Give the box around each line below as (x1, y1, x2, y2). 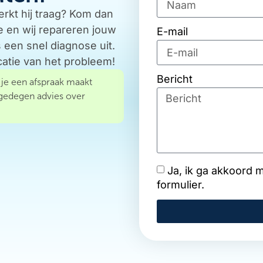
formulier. (157, 178, 205, 191)
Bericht (157, 73, 193, 86)
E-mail (157, 25, 188, 38)
